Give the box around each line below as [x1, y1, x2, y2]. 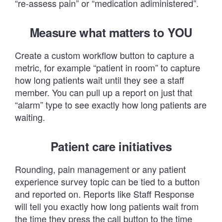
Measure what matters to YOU [29, 24, 193, 41]
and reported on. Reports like [15, 187, 133, 201]
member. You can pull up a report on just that [15, 86, 192, 99]
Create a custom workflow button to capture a [15, 49, 194, 62]
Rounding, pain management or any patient [15, 163, 186, 176]
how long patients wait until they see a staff [15, 73, 184, 87]
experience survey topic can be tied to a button [15, 175, 200, 188]
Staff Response [133, 187, 194, 201]
